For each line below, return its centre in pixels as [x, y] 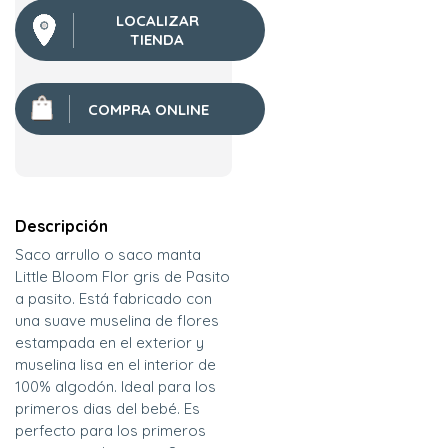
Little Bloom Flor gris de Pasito [122, 277]
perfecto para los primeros [110, 431]
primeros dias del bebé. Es [107, 409]
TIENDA [157, 40]
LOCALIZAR [157, 21]
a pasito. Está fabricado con [113, 299]
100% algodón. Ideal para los [115, 387]
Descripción [61, 226]
